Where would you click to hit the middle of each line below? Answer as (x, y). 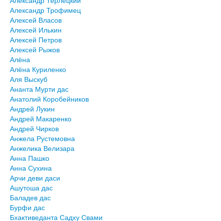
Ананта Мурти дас (39, 89)
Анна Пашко (30, 158)
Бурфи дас (27, 207)
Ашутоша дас (31, 187)
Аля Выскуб (29, 79)
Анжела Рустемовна (42, 138)
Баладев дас (30, 197)
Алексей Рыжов (35, 49)
